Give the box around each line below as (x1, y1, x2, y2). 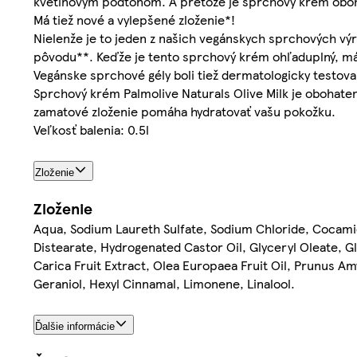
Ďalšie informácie (35, 320, 115, 332)
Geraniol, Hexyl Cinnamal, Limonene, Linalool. (33, 273, 295, 292)
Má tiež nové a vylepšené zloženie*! (33, 10, 235, 29)
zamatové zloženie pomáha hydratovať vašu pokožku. (33, 102, 335, 121)
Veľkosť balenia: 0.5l (33, 120, 149, 139)
